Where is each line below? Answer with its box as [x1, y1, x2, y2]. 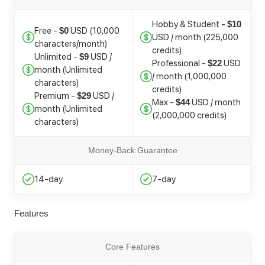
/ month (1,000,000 [151, 71, 227, 82]
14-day [34, 173, 63, 185]
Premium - [34, 91, 77, 102]
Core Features [105, 242, 160, 251]
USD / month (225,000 [151, 32, 238, 43]
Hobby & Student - [151, 19, 227, 30]
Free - [34, 25, 59, 37]
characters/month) [34, 38, 107, 50]
